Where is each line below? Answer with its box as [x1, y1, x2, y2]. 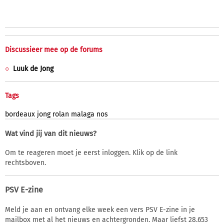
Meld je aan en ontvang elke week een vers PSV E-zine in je [5, 205, 195, 214]
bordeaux [5, 109, 35, 118]
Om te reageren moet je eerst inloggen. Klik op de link [5, 148, 177, 157]
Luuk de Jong [13, 64, 53, 73]
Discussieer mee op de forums [5, 45, 102, 54]
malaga [71, 109, 94, 118]
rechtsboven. [5, 158, 46, 167]
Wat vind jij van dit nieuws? [5, 128, 96, 138]
